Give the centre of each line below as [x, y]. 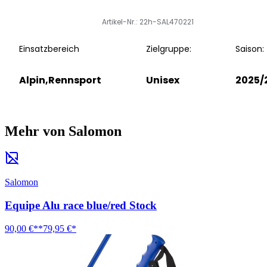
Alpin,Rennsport [60, 80]
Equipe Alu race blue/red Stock [81, 206]
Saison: [250, 49]
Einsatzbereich [49, 49]
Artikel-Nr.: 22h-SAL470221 [148, 21]
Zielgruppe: [168, 49]
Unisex [162, 80]
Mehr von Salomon [63, 131]
